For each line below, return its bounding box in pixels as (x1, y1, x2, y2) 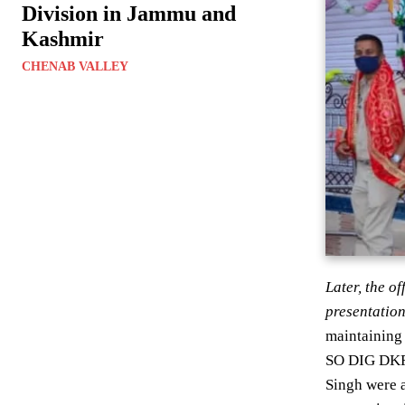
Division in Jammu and (22, 2, 236, 26)
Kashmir (22, 27, 104, 52)
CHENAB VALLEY (22, 60, 128, 74)
